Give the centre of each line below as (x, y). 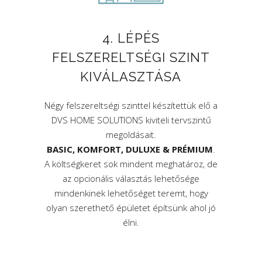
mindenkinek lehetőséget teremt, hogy (131, 193)
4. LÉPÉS (131, 38)
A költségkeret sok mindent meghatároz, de (131, 164)
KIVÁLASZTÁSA (131, 77)
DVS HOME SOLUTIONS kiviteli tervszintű (131, 120)
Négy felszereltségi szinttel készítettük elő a (131, 105)
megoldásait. (131, 135)
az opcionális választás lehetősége (131, 178)
